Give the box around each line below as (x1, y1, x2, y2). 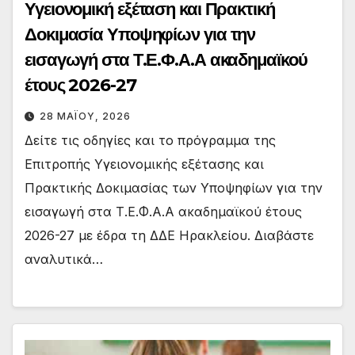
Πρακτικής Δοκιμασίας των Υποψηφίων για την (25, 179, 323, 196)
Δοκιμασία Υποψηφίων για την (25, 23, 256, 45)
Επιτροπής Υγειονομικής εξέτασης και (25, 155, 264, 172)
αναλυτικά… (25, 250, 103, 267)
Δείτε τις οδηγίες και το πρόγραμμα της (25, 132, 276, 148)
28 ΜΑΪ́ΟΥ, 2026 (40, 109, 131, 122)
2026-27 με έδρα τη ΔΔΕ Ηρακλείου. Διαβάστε (25, 227, 314, 243)
